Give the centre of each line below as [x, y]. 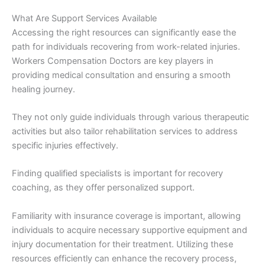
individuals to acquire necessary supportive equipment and [130, 230]
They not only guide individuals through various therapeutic [130, 117]
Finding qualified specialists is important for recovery [117, 174]
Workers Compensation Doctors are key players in [113, 61]
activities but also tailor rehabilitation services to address [125, 131]
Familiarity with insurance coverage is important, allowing [126, 216]
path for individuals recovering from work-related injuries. [126, 46]
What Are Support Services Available [84, 18]
